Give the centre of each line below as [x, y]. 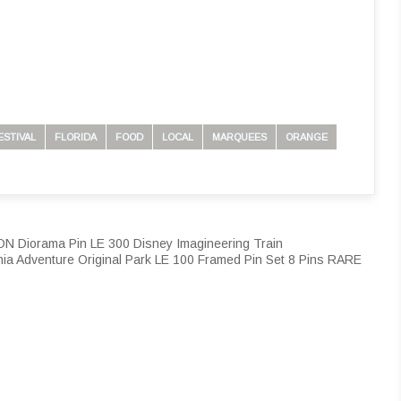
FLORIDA [76, 137]
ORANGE [307, 137]
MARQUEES [239, 137]
